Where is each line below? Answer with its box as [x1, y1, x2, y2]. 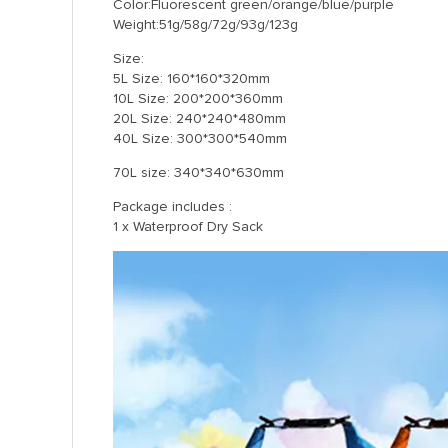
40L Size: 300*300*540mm [113, 130, 287, 147]
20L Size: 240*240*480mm [113, 110, 286, 127]
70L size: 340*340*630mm [113, 164, 284, 181]
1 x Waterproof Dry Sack [113, 218, 263, 235]
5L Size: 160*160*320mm [113, 70, 270, 87]
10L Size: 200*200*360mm [113, 90, 283, 107]
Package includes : [113, 198, 232, 215]
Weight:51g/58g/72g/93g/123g [113, 16, 298, 33]
